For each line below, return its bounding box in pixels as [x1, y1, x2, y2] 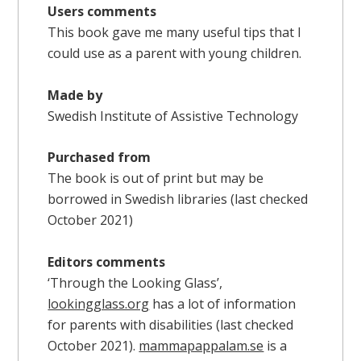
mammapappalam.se [139, 336, 264, 355]
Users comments [48, 2, 157, 21]
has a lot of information [149, 294, 297, 313]
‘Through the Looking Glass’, [48, 273, 223, 292]
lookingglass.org [48, 294, 150, 313]
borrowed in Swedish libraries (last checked [48, 190, 309, 209]
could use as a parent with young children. [48, 44, 302, 63]
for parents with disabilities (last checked [48, 315, 294, 334]
